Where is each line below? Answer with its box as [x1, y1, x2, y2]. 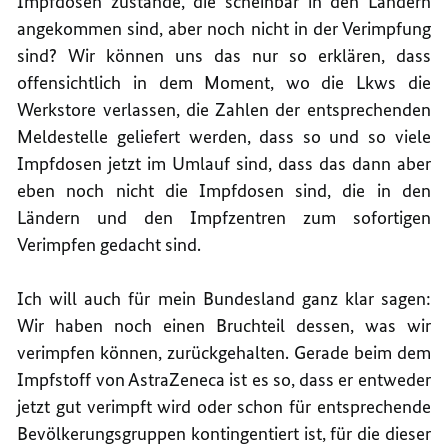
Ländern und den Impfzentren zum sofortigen [17, 205, 431, 229]
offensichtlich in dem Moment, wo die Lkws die [17, 70, 431, 94]
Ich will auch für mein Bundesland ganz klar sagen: [17, 286, 431, 310]
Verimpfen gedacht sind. [17, 232, 202, 256]
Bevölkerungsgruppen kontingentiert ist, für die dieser [17, 421, 431, 445]
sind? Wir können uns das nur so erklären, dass [17, 43, 431, 67]
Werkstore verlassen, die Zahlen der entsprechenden [17, 97, 431, 121]
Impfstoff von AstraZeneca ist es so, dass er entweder [17, 367, 431, 391]
